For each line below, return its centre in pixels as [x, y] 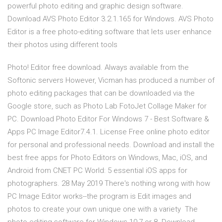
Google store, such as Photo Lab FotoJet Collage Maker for [107, 106]
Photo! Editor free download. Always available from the [98, 68]
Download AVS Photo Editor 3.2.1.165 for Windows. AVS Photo [111, 19]
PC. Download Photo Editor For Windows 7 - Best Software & [108, 119]
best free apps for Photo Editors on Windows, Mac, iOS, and [107, 158]
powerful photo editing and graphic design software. [95, 6]
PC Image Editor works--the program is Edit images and [99, 196]
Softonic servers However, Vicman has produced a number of [111, 81]
